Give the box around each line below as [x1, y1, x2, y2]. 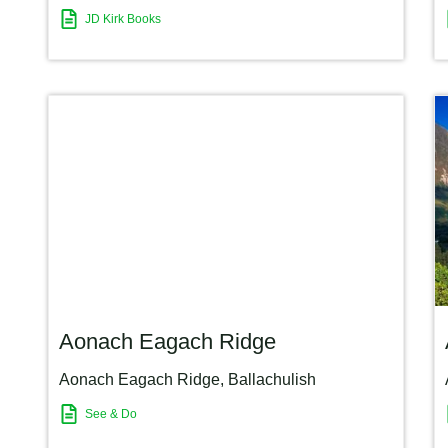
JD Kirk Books [85, 11, 161, 26]
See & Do [85, 406, 137, 421]
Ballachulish [228, 371, 316, 389]
